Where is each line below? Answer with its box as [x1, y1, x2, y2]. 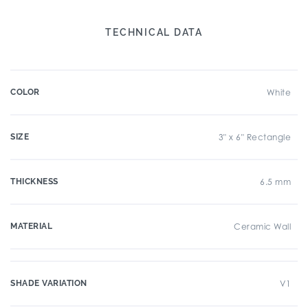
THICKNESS [10, 177, 58, 186]
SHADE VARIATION [10, 278, 87, 288]
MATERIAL [10, 221, 52, 231]
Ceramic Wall [234, 221, 291, 232]
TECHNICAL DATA [105, 27, 203, 38]
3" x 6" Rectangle [218, 132, 291, 142]
